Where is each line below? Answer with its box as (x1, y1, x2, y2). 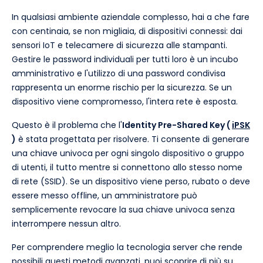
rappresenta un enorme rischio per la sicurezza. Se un (12, 82, 232, 94)
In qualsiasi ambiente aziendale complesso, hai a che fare (12, 11, 249, 23)
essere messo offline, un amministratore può (12, 190, 197, 202)
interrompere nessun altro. (12, 218, 121, 230)
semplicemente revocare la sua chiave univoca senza (12, 204, 235, 216)
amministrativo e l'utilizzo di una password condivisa (12, 68, 225, 80)
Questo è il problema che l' (12, 119, 122, 131)
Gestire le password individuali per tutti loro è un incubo (12, 53, 238, 66)
